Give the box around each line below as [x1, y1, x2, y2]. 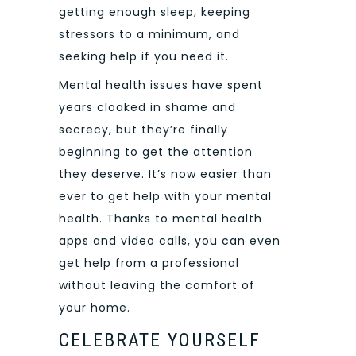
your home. [59, 300, 130, 316]
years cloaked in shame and [59, 99, 236, 116]
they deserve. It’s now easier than [59, 166, 272, 183]
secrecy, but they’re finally [59, 122, 228, 138]
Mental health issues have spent [59, 77, 263, 94]
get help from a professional [59, 255, 239, 272]
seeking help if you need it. [59, 48, 229, 64]
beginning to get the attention [59, 144, 253, 161]
